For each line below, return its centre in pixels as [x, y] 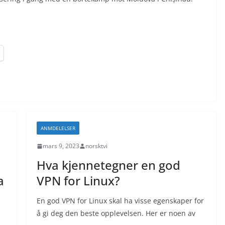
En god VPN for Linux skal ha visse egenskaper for [120, 201]
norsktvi [96, 146]
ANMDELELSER [58, 128]
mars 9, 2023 [61, 146]
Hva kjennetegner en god [108, 165]
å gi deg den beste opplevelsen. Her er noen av [116, 213]
